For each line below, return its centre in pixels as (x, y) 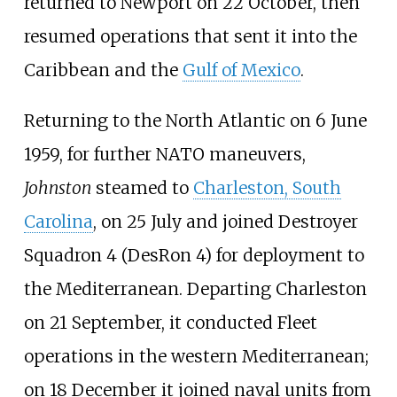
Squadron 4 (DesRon (107, 256)
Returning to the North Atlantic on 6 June (195, 121)
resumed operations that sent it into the (190, 37)
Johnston (57, 188)
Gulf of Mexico (241, 70)
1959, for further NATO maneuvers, (164, 155)
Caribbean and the (103, 70)
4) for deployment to (280, 256)
